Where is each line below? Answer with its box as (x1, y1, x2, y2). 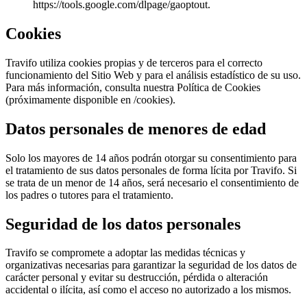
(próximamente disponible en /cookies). (5, 93, 175, 106)
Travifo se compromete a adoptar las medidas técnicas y (5, 247, 245, 259)
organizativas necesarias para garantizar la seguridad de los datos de (5, 259, 297, 271)
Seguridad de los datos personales (5, 214, 241, 233)
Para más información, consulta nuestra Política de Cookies (5, 81, 260, 93)
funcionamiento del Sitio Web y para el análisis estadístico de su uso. (5, 69, 301, 81)
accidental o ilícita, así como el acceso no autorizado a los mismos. (5, 284, 291, 296)
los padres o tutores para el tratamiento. (5, 188, 173, 201)
